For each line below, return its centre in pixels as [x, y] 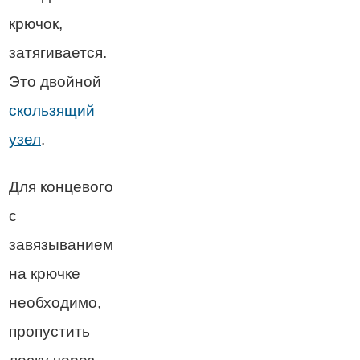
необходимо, [55, 302]
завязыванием [61, 244]
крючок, [36, 23]
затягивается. [58, 52]
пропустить [49, 331]
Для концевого [61, 186]
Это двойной [55, 81]
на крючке [45, 273]
